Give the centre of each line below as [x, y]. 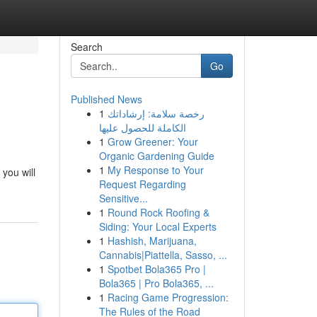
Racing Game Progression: [168, 297]
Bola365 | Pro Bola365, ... [156, 283]
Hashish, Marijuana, [152, 241]
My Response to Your [155, 170]
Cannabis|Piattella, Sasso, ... [163, 255]
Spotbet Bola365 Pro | [156, 269]
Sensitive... [123, 198]
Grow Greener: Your [152, 142]
